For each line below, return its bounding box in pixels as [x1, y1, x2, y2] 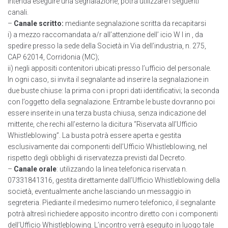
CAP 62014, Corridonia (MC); [8, 53, 99, 62]
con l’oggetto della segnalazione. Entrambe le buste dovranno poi [8, 98, 215, 106]
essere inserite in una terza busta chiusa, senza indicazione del [8, 109, 206, 118]
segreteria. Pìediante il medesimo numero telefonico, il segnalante [8, 198, 215, 207]
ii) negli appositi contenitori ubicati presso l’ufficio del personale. [8, 64, 211, 73]
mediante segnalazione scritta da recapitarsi [64, 19, 206, 28]
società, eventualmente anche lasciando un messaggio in [8, 187, 191, 196]
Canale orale [14, 165, 56, 174]
